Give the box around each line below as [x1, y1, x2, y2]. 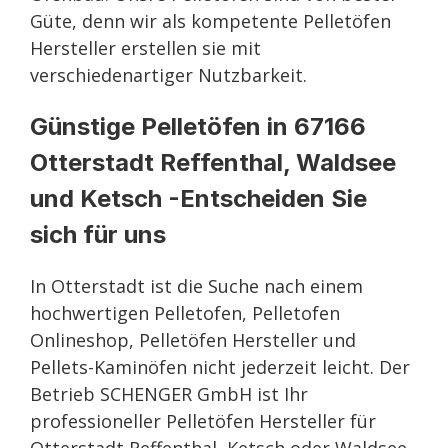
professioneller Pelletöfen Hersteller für [30, 409, 376, 433]
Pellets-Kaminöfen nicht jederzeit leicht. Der [30, 355, 410, 379]
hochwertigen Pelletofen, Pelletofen [30, 301, 340, 325]
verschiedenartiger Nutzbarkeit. [30, 63, 307, 87]
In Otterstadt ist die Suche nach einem [30, 274, 363, 298]
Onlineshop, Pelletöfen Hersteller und [30, 328, 356, 352]
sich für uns [30, 220, 166, 249]
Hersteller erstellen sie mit [30, 36, 261, 60]
